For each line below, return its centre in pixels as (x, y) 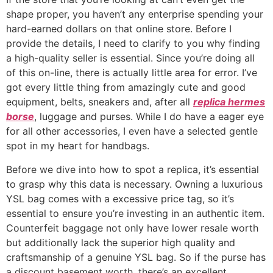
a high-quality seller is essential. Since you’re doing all (130, 58)
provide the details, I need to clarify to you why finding (133, 44)
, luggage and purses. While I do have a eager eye (149, 117)
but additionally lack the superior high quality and (121, 242)
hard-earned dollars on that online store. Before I (119, 29)
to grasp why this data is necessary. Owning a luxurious (134, 184)
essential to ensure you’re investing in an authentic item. (135, 213)
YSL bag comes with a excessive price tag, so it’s (120, 198)
